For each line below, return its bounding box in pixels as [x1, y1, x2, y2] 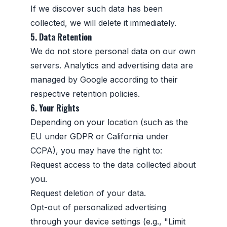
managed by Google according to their [30, 74, 178, 85]
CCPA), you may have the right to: [30, 145, 162, 156]
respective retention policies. [30, 88, 140, 99]
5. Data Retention [30, 30, 92, 43]
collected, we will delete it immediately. [30, 17, 176, 28]
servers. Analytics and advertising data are [30, 60, 193, 70]
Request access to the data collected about [30, 159, 196, 170]
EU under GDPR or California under [30, 131, 169, 141]
